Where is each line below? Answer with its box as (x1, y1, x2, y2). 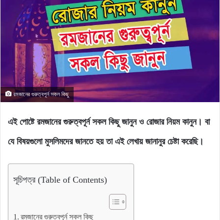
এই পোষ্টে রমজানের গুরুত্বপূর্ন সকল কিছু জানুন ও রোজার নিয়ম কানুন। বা (8, 116, 210, 127)
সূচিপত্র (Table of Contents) (13, 174, 107, 185)
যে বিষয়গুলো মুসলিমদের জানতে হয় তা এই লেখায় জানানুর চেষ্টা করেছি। (8, 136, 204, 146)
